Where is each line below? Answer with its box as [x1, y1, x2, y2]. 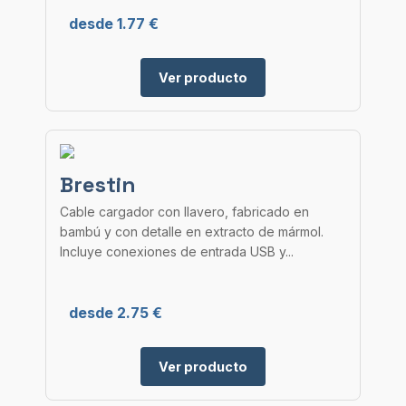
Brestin [60, 170, 136, 198]
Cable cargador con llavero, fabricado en [60, 204, 309, 219]
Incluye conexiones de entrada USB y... [60, 244, 294, 259]
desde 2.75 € [69, 304, 162, 322]
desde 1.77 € [69, 14, 159, 33]
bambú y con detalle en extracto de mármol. [60, 224, 324, 239]
